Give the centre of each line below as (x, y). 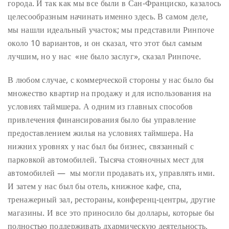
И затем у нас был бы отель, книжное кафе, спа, (95, 186)
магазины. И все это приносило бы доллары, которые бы (111, 213)
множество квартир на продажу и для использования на (110, 93)
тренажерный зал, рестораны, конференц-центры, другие (112, 200)
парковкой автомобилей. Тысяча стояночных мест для (106, 160)
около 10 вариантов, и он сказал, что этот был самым (105, 43)
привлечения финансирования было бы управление (102, 120)
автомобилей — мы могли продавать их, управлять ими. (111, 173)
